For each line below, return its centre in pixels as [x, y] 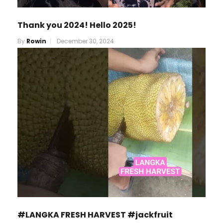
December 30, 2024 [85, 41]
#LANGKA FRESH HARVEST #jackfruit [95, 215]
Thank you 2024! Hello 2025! [77, 25]
